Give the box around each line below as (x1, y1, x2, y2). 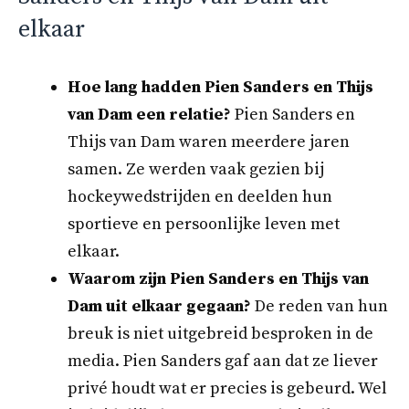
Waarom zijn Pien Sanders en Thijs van (68, 268, 369, 290)
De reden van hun (251, 296, 388, 318)
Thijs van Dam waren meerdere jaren (68, 131, 350, 153)
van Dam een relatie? (68, 104, 231, 126)
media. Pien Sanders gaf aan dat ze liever (68, 351, 378, 372)
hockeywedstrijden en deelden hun (68, 186, 332, 208)
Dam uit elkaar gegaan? (68, 296, 251, 318)
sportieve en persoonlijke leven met (68, 214, 340, 236)
